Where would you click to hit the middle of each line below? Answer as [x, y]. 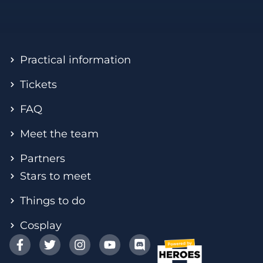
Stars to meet [55, 176]
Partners [42, 159]
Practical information [75, 60]
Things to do [52, 201]
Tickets [38, 85]
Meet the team [59, 134]
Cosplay [41, 226]
